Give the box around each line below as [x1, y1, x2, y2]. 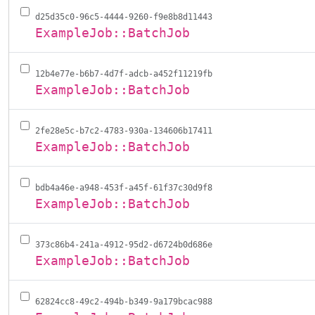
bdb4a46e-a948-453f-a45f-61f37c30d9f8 [35, 183, 212, 193]
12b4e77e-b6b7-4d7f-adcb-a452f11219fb [35, 69, 212, 79]
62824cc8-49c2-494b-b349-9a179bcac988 [35, 297, 212, 307]
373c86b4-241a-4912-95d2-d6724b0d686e [35, 240, 212, 250]
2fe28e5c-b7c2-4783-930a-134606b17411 [35, 126, 212, 136]
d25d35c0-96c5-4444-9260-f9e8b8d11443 [35, 12, 212, 22]
